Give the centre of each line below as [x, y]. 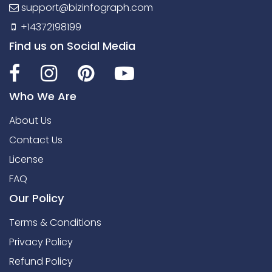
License [26, 160]
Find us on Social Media [72, 46]
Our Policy [36, 199]
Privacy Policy [41, 242]
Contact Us [36, 140]
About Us [30, 121]
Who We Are [43, 97]
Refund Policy [41, 262]
